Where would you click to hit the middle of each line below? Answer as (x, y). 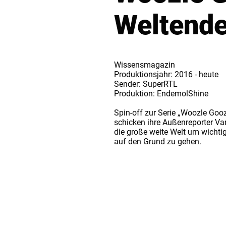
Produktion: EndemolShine (161, 94)
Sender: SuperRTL (146, 84)
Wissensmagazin (145, 65)
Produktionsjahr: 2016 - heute (166, 74)
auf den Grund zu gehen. (159, 142)
